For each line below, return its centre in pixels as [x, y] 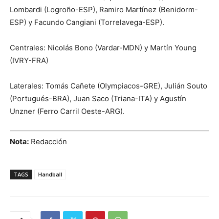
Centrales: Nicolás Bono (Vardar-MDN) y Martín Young [103, 48]
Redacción [48, 141]
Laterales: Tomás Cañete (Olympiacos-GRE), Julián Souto [109, 86]
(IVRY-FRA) [29, 61]
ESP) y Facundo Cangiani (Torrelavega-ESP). [87, 22]
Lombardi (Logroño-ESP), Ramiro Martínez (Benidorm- [104, 10]
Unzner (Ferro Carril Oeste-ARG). [67, 111]
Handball [50, 174]
